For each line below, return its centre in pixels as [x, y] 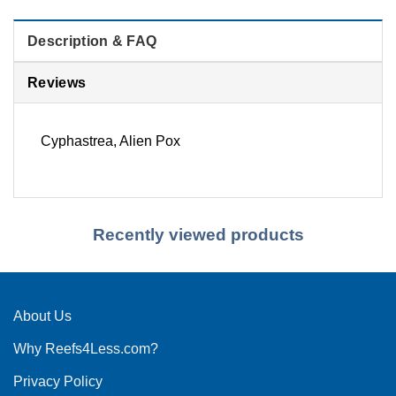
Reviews [57, 83]
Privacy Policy [58, 382]
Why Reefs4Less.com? [86, 349]
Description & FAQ [92, 42]
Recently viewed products [198, 235]
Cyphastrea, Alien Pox [110, 141]
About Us [42, 316]
